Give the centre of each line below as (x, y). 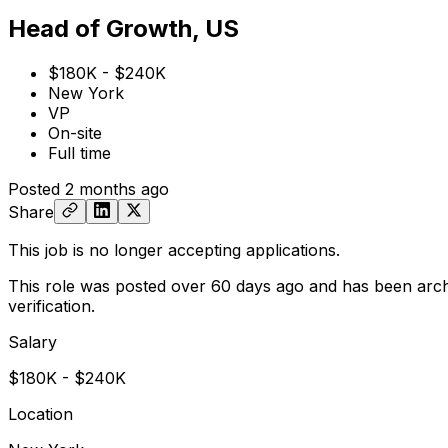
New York (86, 92)
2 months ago (117, 188)
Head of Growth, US (123, 28)
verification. (51, 305)
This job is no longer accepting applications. (174, 249)
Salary (32, 341)
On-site (75, 132)
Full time (79, 152)
